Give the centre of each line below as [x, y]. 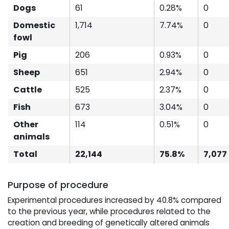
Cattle [28, 90]
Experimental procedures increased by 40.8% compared [114, 200]
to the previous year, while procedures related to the [109, 212]
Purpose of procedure [58, 185]
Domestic [34, 26]
